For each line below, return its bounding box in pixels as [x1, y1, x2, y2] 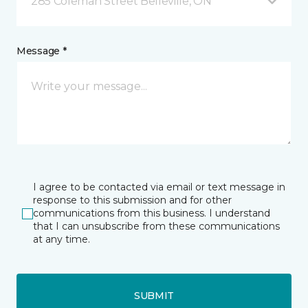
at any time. [33, 233, 90, 245]
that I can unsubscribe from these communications [33, 220, 280, 232]
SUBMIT [133, 289, 175, 302]
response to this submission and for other [33, 194, 232, 206]
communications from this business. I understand [33, 207, 270, 219]
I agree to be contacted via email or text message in [33, 181, 285, 193]
